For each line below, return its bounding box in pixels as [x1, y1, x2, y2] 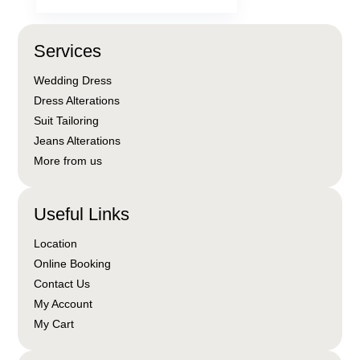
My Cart [34, 317, 75, 330]
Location [34, 237, 78, 250]
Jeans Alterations [34, 134, 121, 147]
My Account [34, 297, 93, 310]
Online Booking [34, 257, 112, 270]
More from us [34, 154, 103, 167]
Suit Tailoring [34, 114, 100, 127]
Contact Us [34, 277, 91, 290]
